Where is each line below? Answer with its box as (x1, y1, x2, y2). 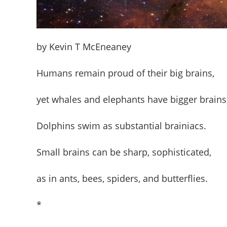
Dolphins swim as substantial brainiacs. (36, 119, 206, 132)
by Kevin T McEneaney (36, 40, 131, 53)
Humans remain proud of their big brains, (36, 66, 214, 79)
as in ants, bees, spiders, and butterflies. (36, 172, 208, 184)
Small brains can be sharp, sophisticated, (36, 145, 211, 158)
